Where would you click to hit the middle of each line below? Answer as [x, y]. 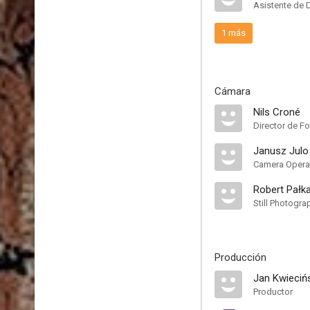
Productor [273, 292]
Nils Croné [277, 112]
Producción [240, 257]
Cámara [232, 91]
